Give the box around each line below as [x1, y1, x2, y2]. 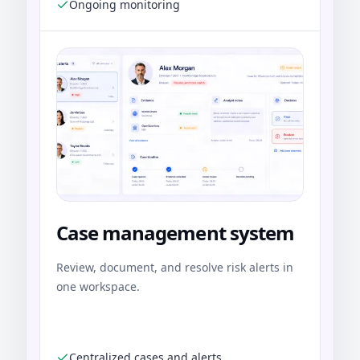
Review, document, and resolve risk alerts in [56, 260, 293, 276]
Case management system [56, 219, 294, 247]
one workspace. [56, 279, 140, 295]
